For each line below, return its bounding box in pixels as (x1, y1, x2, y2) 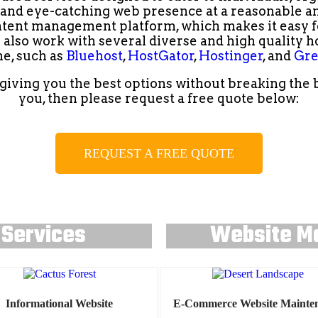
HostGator (127, 48, 194, 63)
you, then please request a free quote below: (18, 91, 300, 106)
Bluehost (65, 48, 123, 63)
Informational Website (6, 297, 114, 309)
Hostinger (198, 48, 263, 63)
